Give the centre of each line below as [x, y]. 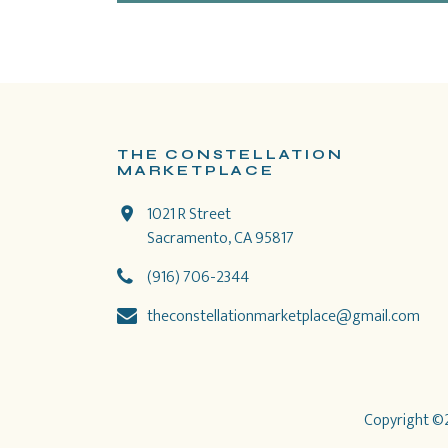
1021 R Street [189, 215]
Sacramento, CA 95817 [220, 239]
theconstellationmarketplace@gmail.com [283, 317]
